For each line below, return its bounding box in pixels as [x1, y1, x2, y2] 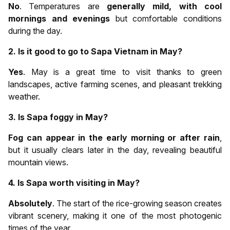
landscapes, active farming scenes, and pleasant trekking [8, 79, 222, 89]
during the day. [8, 25, 62, 36]
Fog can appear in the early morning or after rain [8, 132, 220, 143]
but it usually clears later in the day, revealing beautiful [8, 144, 222, 155]
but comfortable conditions [110, 13, 222, 24]
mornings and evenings [8, 13, 110, 24]
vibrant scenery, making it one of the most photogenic [8, 210, 222, 221]
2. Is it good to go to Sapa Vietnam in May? [8, 46, 182, 56]
